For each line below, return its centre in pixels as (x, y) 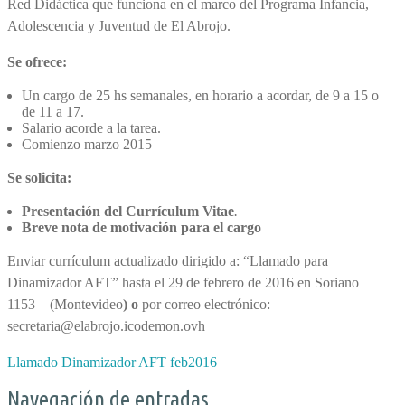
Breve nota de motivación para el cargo (141, 227)
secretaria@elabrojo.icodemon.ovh (106, 326)
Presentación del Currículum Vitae (128, 211)
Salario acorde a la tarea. (91, 128)
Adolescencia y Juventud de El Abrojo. (119, 26)
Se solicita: (39, 178)
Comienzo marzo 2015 (87, 144)
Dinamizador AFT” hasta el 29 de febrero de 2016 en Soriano (183, 283)
